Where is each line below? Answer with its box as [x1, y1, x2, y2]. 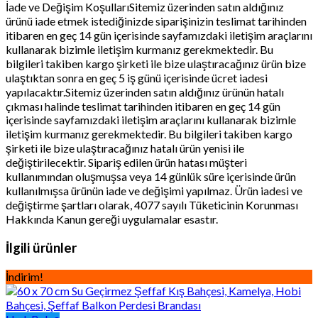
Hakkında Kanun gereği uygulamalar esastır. [6, 212, 218, 226]
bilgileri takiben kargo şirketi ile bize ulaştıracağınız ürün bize [6, 57, 306, 71]
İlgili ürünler [6, 239, 77, 256]
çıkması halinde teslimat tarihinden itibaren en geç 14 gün [6, 99, 280, 114]
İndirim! [6, 269, 43, 283]
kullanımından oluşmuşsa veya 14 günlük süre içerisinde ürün [6, 170, 296, 184]
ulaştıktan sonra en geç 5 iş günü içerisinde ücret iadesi [6, 71, 268, 85]
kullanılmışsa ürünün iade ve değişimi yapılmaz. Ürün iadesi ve [6, 184, 302, 198]
